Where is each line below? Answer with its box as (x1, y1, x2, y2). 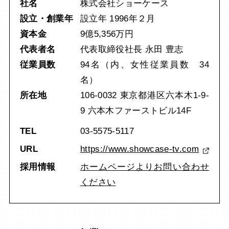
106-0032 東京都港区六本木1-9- (80, 90, 210, 101)
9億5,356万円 (80, 29, 134, 39)
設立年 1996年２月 (80, 14, 155, 24)
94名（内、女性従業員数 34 (80, 60, 210, 70)
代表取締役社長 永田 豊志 (80, 44, 184, 55)
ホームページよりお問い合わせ (80, 162, 210, 172)
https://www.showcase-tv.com (80, 144, 199, 154)
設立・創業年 (19, 14, 73, 24)
